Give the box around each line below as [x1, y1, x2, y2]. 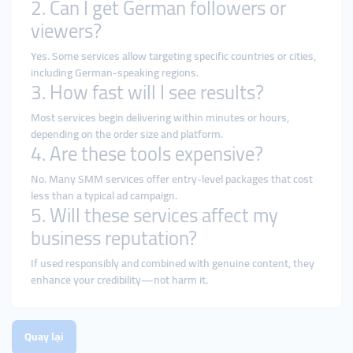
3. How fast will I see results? [31, 74, 264, 110]
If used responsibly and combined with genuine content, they [31, 253, 314, 273]
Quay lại [24, 326, 64, 347]
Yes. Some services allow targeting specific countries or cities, [31, 46, 316, 66]
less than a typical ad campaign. [31, 185, 177, 206]
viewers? [31, 13, 102, 49]
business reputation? [31, 220, 197, 256]
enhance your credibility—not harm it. [31, 269, 208, 290]
